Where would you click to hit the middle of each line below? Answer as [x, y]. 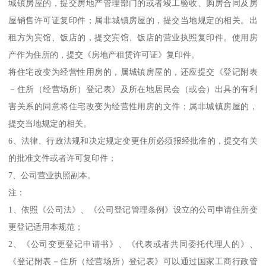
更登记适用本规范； [46, 227]
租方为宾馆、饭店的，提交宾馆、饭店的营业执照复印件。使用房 [133, 38]
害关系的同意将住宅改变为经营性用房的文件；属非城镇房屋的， [133, 107]
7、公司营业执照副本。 [52, 175]
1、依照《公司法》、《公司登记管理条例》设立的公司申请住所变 [133, 210]
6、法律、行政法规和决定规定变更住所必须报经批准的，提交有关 [133, 141]
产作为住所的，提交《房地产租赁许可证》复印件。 [104, 55]
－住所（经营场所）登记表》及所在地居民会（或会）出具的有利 [133, 89]
